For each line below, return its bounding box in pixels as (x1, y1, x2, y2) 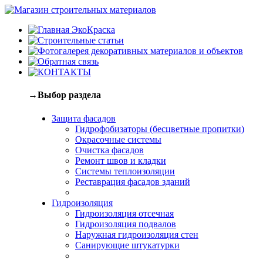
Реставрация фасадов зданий (75, 176, 190, 187)
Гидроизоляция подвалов (75, 218, 176, 229)
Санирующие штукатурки (75, 240, 180, 250)
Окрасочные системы (75, 134, 161, 144)
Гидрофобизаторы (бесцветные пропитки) (75, 123, 244, 134)
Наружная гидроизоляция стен (75, 229, 198, 240)
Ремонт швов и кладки (75, 155, 166, 166)
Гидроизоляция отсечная (75, 208, 174, 218)
